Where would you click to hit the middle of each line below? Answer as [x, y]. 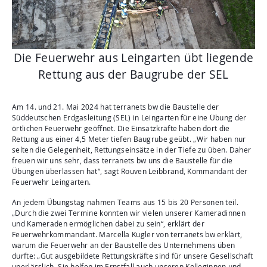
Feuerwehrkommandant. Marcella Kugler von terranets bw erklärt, [127, 234]
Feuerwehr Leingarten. [52, 182]
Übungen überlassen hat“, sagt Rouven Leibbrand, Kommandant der [130, 171]
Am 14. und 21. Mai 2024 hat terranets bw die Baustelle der [116, 107]
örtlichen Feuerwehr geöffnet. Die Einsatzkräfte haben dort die [121, 128]
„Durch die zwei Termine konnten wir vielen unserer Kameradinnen [129, 213]
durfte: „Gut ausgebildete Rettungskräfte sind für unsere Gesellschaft [133, 256]
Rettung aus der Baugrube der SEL [133, 74]
